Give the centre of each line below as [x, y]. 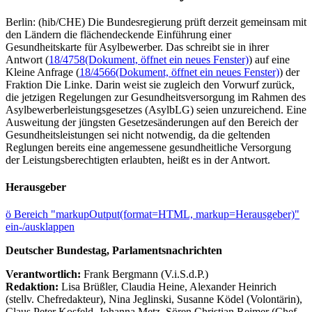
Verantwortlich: [43, 274]
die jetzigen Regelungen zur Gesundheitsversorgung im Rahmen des [156, 97]
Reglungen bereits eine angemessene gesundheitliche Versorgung [148, 147]
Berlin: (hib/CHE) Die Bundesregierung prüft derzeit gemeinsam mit [156, 22]
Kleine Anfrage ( [42, 72]
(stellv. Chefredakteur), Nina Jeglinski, [91, 299]
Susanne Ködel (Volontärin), [240, 299]
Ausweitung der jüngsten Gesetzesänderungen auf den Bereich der [152, 122]
